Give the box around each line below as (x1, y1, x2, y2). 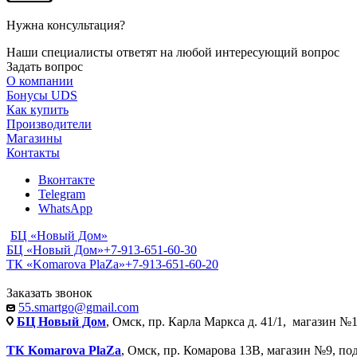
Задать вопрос (6, 59, 83, 73)
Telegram (38, 186, 85, 201)
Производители (6, 116, 92, 131)
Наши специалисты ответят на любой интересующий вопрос (6, 45, 339, 59)
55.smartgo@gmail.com (18, 300, 139, 314)
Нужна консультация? (6, 18, 125, 32)
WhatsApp (38, 201, 92, 215)
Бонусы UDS (6, 88, 77, 102)
